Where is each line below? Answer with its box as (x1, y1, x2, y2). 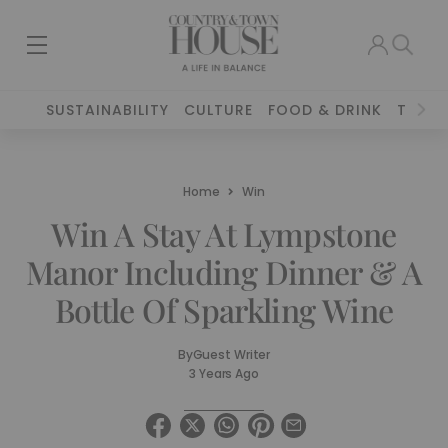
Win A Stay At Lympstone (51, 212, 397, 255)
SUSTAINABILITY (46, 100, 170, 120)
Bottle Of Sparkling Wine (54, 288, 394, 331)
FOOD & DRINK (268, 100, 383, 120)
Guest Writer (192, 346, 271, 363)
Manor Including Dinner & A (25, 250, 423, 293)
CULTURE (184, 100, 254, 120)
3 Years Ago (189, 365, 259, 382)
